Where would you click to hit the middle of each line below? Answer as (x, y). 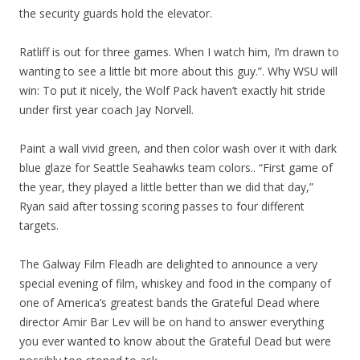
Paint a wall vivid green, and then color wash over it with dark (178, 148)
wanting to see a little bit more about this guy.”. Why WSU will (178, 71)
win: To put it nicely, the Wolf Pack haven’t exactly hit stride (172, 90)
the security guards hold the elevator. (116, 13)
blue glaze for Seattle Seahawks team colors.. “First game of (176, 168)
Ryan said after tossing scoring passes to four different (162, 206)
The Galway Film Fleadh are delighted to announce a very (168, 264)
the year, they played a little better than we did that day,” (166, 187)
